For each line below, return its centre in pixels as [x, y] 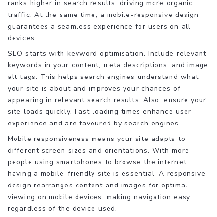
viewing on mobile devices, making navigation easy [99, 197]
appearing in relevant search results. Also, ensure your [107, 100]
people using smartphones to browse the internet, [98, 162]
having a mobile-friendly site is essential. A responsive [107, 173]
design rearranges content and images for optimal [98, 185]
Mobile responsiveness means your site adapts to [97, 139]
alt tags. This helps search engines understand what [103, 77]
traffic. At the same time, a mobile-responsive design [103, 15]
